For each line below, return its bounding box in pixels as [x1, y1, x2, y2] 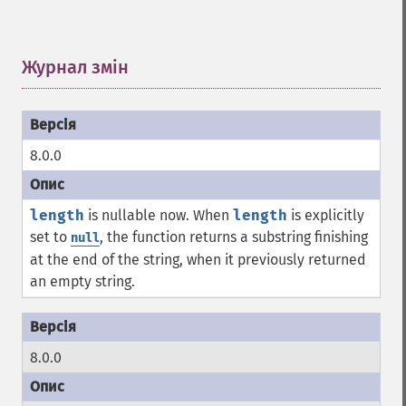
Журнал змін [22, 56, 129, 78]
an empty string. [30, 273, 135, 290]
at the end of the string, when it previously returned [30, 251, 366, 268]
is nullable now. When [84, 207, 233, 224]
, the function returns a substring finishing [100, 228, 368, 246]
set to [30, 228, 71, 246]
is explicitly [287, 207, 364, 224]
